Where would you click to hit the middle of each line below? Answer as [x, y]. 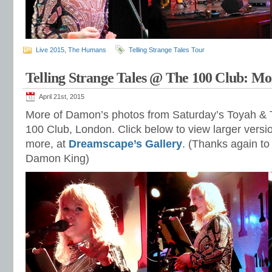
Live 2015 [50, 50]
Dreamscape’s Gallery [125, 144]
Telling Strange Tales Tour [167, 50]
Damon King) [57, 158]
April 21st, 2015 [62, 97]
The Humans [87, 50]
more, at [47, 144]
